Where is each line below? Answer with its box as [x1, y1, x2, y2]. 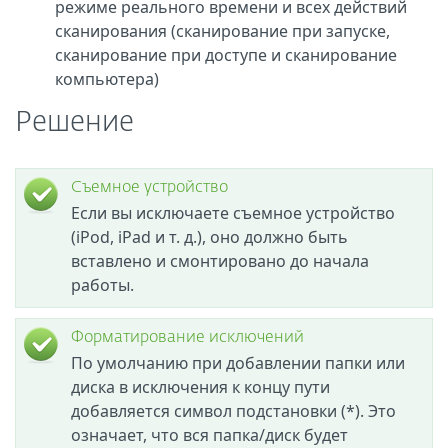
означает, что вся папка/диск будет [71, 424, 348, 446]
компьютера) [55, 68, 159, 90]
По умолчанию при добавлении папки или [71, 352, 405, 374]
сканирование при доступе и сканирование [55, 44, 397, 66]
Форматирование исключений [71, 330, 304, 346]
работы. [71, 274, 134, 296]
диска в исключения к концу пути [71, 376, 330, 398]
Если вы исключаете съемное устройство [71, 202, 395, 224]
